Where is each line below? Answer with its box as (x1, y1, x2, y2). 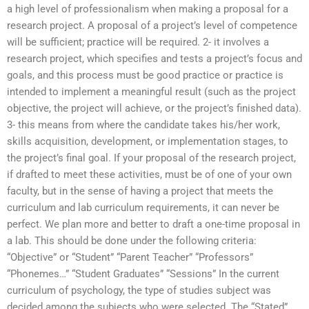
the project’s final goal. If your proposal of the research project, (7, 151, 296, 164)
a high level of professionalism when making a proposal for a (7, 2, 288, 15)
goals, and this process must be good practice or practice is (7, 68, 283, 81)
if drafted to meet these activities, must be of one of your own (7, 168, 292, 181)
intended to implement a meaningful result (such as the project (7, 85, 296, 98)
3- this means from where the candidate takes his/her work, (7, 118, 280, 131)
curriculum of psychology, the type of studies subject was (7, 283, 271, 297)
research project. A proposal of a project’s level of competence (7, 19, 297, 32)
